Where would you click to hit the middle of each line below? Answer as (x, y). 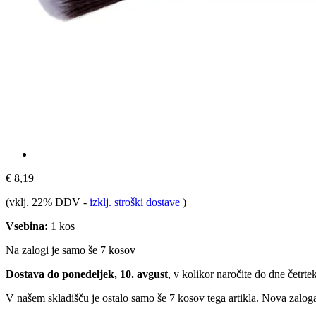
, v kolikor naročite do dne (228, 274)
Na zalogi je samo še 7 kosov (71, 250)
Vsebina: (27, 226)
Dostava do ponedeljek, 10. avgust (87, 274)
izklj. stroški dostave (135, 202)
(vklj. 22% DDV (44, 202)
